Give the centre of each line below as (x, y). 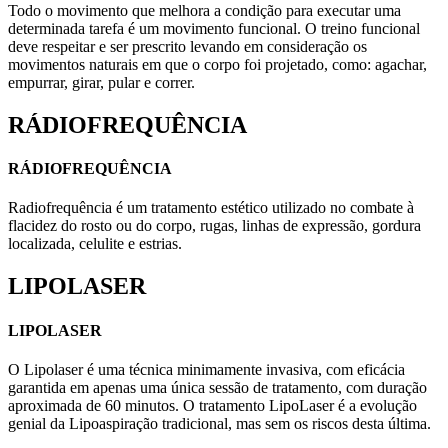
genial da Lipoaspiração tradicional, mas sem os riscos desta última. (219, 423)
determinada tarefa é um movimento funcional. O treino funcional (214, 28)
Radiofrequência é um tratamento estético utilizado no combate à (211, 208)
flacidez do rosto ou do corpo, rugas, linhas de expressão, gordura (214, 226)
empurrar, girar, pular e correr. (101, 82)
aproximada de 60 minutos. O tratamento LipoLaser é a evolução (212, 405)
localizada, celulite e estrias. (95, 244)
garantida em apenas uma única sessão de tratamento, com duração (217, 387)
